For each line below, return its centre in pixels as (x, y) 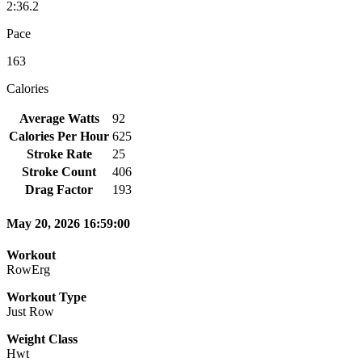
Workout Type (46, 297)
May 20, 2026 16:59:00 (68, 224)
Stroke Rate (59, 154)
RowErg (28, 270)
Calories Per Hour (59, 136)
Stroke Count (59, 171)
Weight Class (42, 339)
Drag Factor (59, 189)
